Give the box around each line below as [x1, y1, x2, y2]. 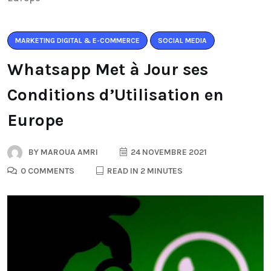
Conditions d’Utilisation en [7, 85, 224, 105]
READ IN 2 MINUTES [105, 166, 183, 177]
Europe [7, 110, 64, 131]
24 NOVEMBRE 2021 [129, 147, 207, 158]
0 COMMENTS [19, 166, 74, 177]
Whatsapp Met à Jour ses [7, 59, 208, 80]
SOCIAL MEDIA [158, 36, 207, 45]
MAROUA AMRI [39, 147, 98, 158]
